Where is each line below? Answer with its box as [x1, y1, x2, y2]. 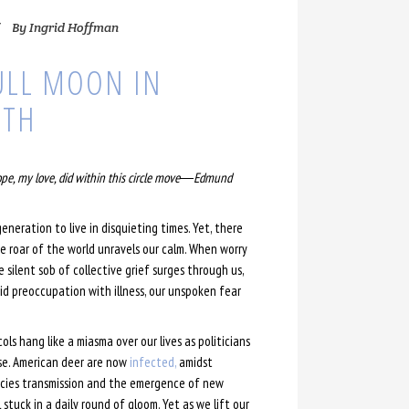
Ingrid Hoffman [28, 18, 119, 36]
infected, [129, 352, 176, 371]
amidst [175, 352, 213, 371]
